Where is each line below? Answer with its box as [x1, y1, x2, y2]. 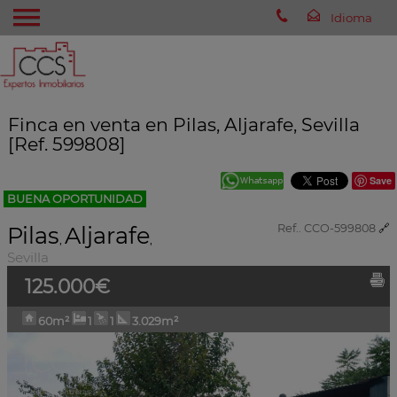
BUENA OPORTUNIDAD [7, 192, 143, 206]
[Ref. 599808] [7, 133, 126, 155]
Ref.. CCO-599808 [277, 222, 376, 235]
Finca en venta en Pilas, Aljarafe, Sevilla [7, 113, 360, 136]
